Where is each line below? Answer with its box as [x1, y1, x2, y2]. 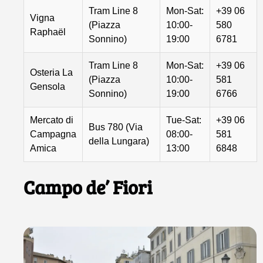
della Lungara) [89, 136, 150, 146]
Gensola [30, 81, 66, 92]
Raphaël [30, 26, 66, 37]
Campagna [30, 129, 77, 139]
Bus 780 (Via [89, 122, 143, 132]
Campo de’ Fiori [23, 174, 153, 200]
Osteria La [30, 67, 73, 77]
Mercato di [30, 114, 74, 125]
